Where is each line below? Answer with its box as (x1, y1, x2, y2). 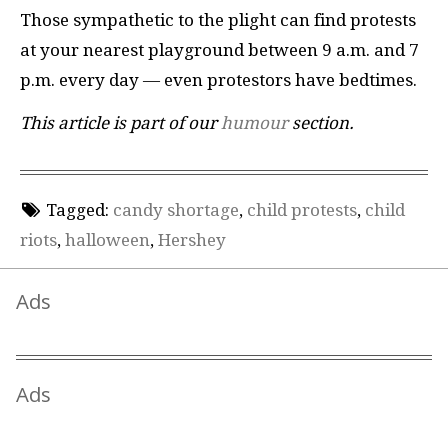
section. (288, 112, 354, 133)
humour (221, 112, 288, 133)
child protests (246, 200, 357, 221)
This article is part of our (20, 112, 221, 133)
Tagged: (45, 200, 109, 221)
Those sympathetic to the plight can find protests (20, 10, 416, 31)
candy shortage (112, 200, 239, 221)
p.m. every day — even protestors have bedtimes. (20, 70, 417, 91)
